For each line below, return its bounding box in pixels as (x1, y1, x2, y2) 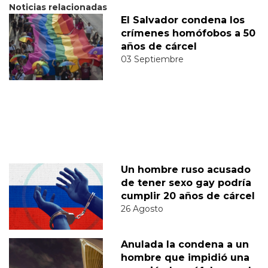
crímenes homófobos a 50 (120, 28, 255, 39)
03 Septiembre (120, 54, 184, 65)
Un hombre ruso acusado (120, 164, 251, 176)
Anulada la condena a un (120, 239, 249, 251)
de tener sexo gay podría (120, 177, 251, 189)
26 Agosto (120, 203, 163, 215)
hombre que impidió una (120, 252, 249, 264)
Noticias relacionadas (9, 2, 107, 13)
